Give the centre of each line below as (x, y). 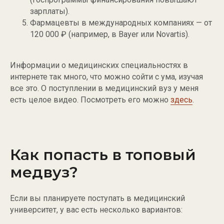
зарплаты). (50, 11)
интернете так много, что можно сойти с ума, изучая (106, 77)
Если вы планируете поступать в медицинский (97, 198)
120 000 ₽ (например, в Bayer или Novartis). (110, 34)
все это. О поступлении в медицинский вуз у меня (104, 88)
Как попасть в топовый (103, 155)
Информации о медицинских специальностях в (99, 65)
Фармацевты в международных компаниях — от (121, 23)
